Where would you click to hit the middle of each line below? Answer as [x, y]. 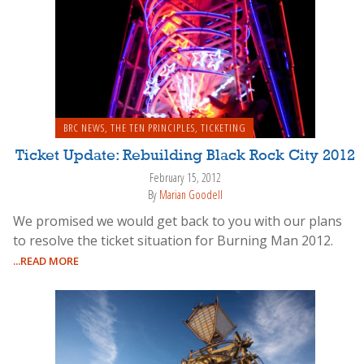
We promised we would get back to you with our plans [178, 221]
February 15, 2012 [185, 178]
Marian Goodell [191, 194]
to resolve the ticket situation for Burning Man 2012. [173, 240]
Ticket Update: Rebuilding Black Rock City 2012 [185, 156]
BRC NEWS [84, 128]
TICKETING [223, 128]
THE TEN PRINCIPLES [152, 128]
